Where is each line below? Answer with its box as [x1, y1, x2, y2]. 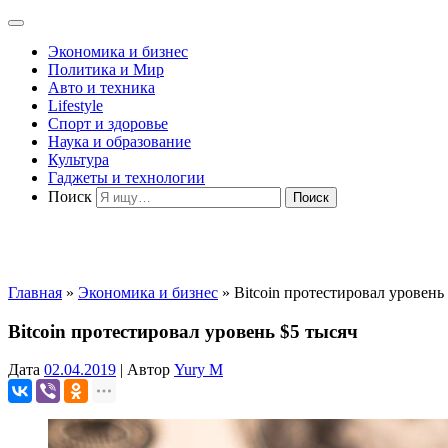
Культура [48, 151, 109, 168]
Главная [8, 284, 62, 301]
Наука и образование [48, 133, 191, 150]
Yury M [174, 361, 223, 379]
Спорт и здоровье [48, 115, 168, 132]
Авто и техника [48, 79, 155, 96]
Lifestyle [48, 97, 103, 114]
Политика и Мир [48, 61, 164, 78]
